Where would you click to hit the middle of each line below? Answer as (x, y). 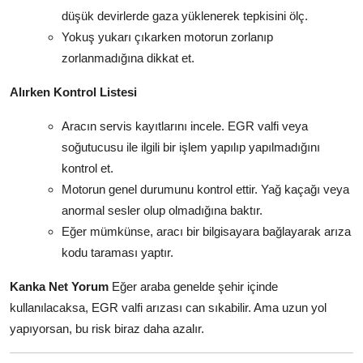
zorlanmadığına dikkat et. (128, 58)
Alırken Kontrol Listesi (73, 92)
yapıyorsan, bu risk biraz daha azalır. (107, 328)
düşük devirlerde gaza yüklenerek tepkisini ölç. (185, 15)
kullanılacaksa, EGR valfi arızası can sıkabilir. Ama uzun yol (168, 307)
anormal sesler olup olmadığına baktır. (162, 210)
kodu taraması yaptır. (117, 252)
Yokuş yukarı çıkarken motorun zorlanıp (167, 36)
